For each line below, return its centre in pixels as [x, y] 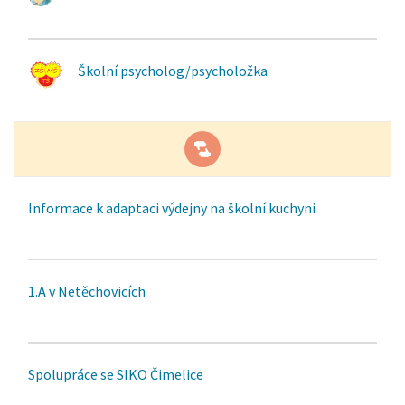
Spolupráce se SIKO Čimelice [116, 374]
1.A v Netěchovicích [87, 291]
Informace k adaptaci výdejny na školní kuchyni [172, 208]
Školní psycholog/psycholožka [173, 71]
